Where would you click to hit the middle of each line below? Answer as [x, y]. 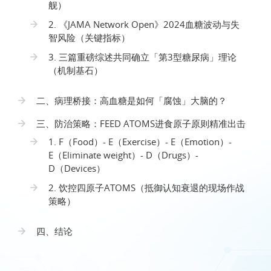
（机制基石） [76, 70]
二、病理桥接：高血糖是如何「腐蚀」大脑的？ [132, 101]
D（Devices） [77, 168]
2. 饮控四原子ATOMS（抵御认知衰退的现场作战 [146, 188]
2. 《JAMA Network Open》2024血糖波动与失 [144, 24]
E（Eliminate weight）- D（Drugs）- [123, 155]
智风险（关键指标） [89, 38]
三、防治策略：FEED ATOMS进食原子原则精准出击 [141, 124]
